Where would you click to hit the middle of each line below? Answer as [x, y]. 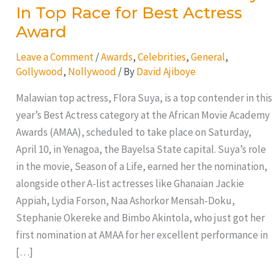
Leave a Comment [54, 57]
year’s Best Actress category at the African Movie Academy [143, 115]
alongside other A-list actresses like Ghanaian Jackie [130, 183]
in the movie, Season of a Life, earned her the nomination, [141, 166]
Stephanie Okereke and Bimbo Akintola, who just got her [140, 217]
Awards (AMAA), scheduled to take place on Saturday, [134, 132]
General [208, 57]
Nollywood [92, 71]
